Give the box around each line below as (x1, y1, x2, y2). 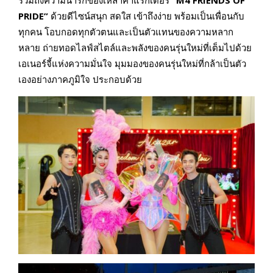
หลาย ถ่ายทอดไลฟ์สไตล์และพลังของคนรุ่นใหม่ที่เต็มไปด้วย (18, 41, 252, 54)
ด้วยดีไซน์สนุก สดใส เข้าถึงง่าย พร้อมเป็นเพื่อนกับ (48, 10, 244, 23)
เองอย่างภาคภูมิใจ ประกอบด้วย (18, 73, 142, 86)
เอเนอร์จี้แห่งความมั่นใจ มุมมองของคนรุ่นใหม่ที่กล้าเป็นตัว (18, 57, 246, 70)
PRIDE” (18, 10, 48, 23)
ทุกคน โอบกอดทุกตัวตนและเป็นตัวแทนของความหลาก (18, 26, 233, 38)
